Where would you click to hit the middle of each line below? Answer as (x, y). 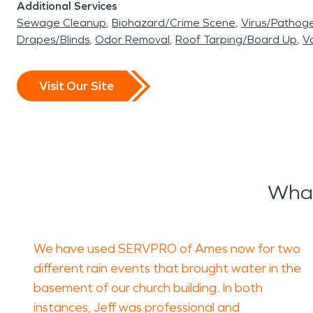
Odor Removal (132, 39)
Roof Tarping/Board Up (236, 39)
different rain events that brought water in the (167, 268)
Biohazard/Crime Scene (174, 23)
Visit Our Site (77, 86)
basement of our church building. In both (148, 288)
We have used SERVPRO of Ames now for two (167, 249)
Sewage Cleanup (61, 23)
